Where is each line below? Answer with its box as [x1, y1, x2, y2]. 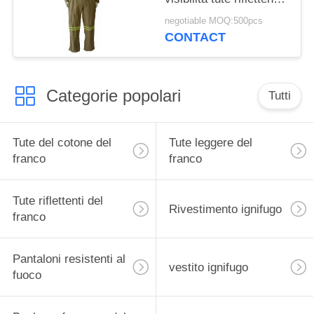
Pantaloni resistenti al [12, 252, 125, 266]
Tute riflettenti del [12, 194, 103, 208]
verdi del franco [165, 8, 247, 22]
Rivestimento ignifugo [168, 202, 282, 216]
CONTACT [165, 30, 226, 45]
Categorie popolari [46, 86, 181, 105]
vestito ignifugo [168, 260, 248, 274]
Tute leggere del [168, 136, 252, 150]
